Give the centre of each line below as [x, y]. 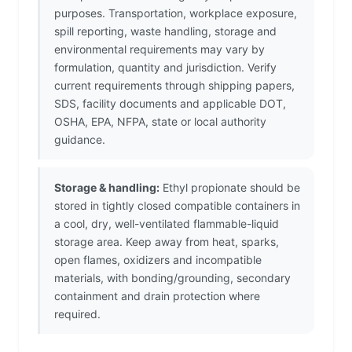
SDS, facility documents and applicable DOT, [170, 104]
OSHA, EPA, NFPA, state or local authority [160, 122]
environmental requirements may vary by [159, 49]
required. [77, 314]
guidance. [80, 140]
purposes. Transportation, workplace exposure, [176, 13]
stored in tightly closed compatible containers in [177, 206]
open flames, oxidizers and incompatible [158, 260]
